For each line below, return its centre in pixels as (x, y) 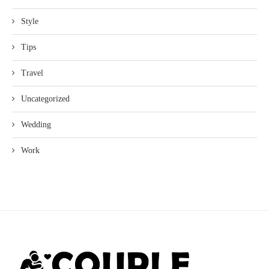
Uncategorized (45, 98)
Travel (32, 73)
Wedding (36, 124)
